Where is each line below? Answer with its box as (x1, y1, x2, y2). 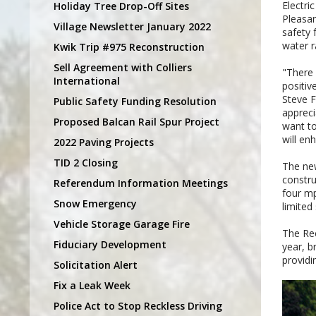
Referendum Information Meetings (54, 176, 228, 190)
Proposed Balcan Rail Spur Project (54, 114, 219, 128)
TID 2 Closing (54, 155, 118, 169)
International (54, 73, 120, 87)
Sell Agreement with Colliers (54, 60, 192, 74)
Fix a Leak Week (54, 278, 130, 292)
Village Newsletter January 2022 (54, 19, 211, 33)
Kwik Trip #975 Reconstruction (54, 39, 205, 54)
